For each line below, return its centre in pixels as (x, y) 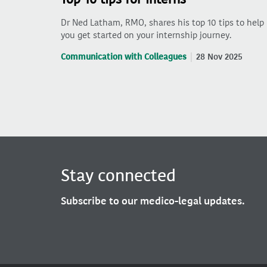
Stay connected (118, 176)
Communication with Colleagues (124, 57)
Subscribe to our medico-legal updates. (153, 201)
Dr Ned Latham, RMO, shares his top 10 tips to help (162, 23)
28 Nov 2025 (219, 57)
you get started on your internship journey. (146, 35)
